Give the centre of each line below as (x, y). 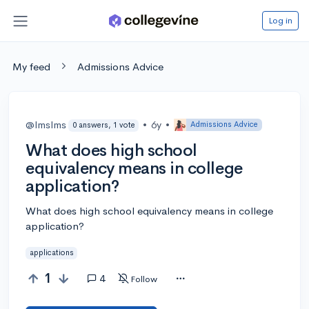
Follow (144, 279)
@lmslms (46, 124)
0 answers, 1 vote (103, 125)
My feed (31, 66)
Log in (280, 20)
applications (51, 253)
